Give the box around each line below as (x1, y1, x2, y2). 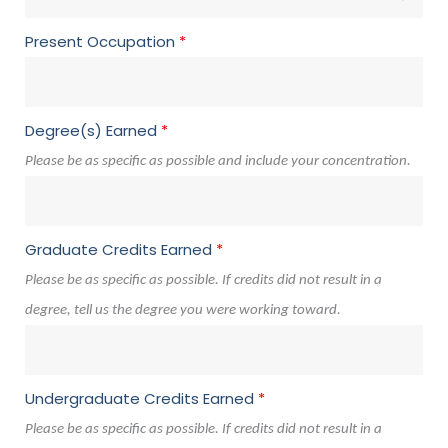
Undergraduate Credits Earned (25, 387, 258, 409)
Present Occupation (25, 30, 179, 52)
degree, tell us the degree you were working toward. (25, 302, 341, 318)
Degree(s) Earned (25, 119, 161, 141)
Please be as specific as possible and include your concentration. (25, 153, 411, 169)
